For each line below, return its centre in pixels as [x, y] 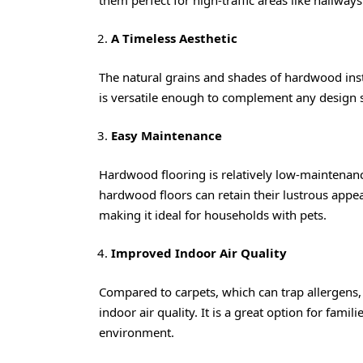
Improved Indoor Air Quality [199, 253]
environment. [137, 332]
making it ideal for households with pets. [213, 214]
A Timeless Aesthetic [174, 38]
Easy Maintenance [167, 136]
